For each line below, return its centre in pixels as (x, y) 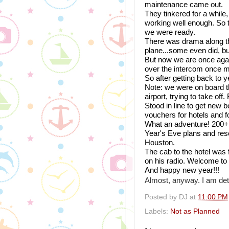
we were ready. (171, 32)
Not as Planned (195, 211)
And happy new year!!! (183, 170)
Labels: (157, 211)
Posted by (162, 197)
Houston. (160, 143)
